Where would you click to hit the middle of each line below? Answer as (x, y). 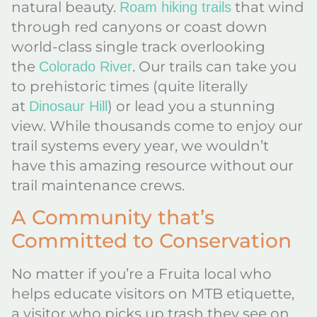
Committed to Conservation (154, 240)
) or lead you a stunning (191, 106)
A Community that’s (113, 217)
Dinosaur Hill (68, 106)
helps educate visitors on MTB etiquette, (153, 293)
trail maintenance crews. (100, 186)
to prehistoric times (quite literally (129, 87)
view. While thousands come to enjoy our (157, 126)
